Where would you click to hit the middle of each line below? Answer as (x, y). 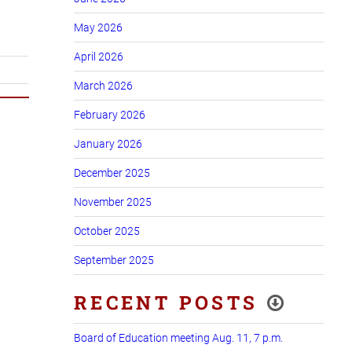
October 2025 (107, 231)
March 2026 (103, 85)
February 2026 (110, 114)
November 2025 (113, 202)
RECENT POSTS (166, 302)
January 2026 (108, 143)
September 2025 (114, 260)
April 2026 (99, 56)
